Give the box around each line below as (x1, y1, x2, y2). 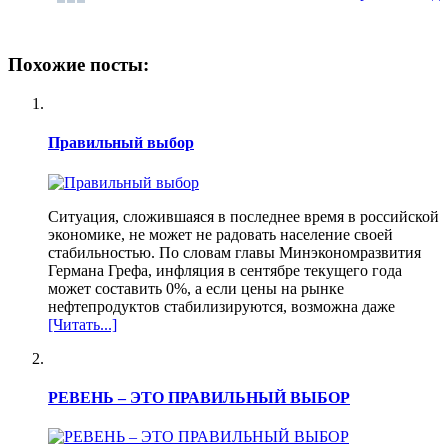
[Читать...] (48, 315, 117, 333)
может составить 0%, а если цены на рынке (48, 279, 344, 297)
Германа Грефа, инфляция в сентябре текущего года (48, 261, 402, 279)
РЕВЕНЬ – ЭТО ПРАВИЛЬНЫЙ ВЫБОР (48, 388, 350, 406)
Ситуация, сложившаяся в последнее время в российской (48, 207, 439, 225)
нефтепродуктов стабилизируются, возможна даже (48, 297, 395, 315)
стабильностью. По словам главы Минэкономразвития (48, 243, 421, 261)
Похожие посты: (8, 54, 149, 76)
